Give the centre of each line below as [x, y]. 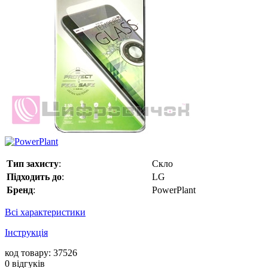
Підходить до [34, 177]
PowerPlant [174, 190]
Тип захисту [33, 164]
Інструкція [26, 233]
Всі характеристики [45, 212]
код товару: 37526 [41, 253]
